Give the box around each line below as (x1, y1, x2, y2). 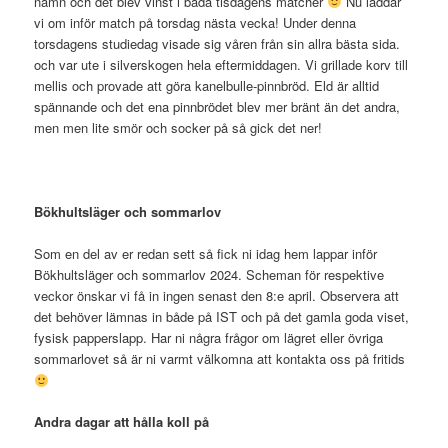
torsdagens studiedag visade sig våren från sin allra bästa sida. (34, 33, 401, 53)
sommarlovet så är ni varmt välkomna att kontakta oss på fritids (34, 349, 406, 369)
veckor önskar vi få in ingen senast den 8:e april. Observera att (34, 286, 400, 306)
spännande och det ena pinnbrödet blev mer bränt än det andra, (34, 96, 401, 116)
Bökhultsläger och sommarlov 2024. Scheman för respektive (34, 265, 385, 285)
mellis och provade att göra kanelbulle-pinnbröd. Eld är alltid (34, 75, 380, 95)
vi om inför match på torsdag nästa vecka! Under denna (34, 12, 357, 32)
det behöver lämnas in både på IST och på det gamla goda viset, (34, 307, 410, 327)
